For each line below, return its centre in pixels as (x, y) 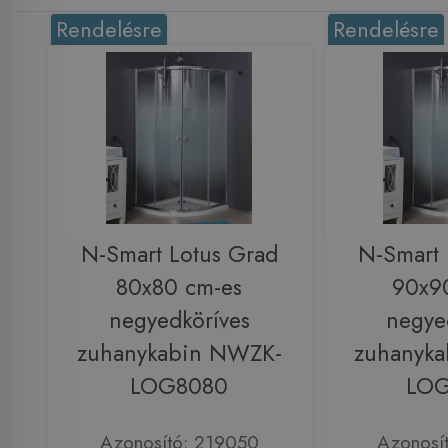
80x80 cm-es (179, 287)
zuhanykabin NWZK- (179, 353)
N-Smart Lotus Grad (179, 254)
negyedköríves (179, 320)
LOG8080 (179, 386)
